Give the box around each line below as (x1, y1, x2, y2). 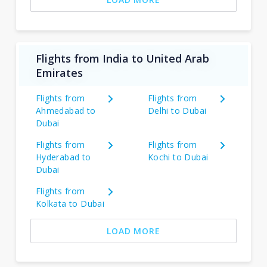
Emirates (35, 66, 83, 80)
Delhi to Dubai (147, 105, 207, 116)
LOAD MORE (107, 225, 160, 237)
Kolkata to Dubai (35, 198, 105, 209)
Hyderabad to (35, 151, 91, 163)
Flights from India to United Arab (35, 51, 209, 66)
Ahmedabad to (35, 105, 96, 116)
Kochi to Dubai (147, 151, 209, 163)
